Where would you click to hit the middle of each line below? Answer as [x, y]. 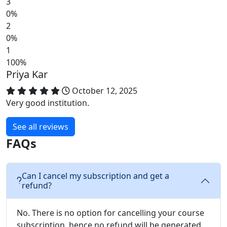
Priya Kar [27, 74]
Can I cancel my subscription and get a [96, 176]
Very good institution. [48, 103]
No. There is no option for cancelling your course [110, 213]
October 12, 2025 [104, 90]
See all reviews [41, 126]
